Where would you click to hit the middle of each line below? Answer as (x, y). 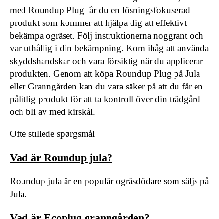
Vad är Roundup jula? (61, 157)
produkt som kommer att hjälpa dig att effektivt (98, 23)
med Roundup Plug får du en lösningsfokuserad (100, 10)
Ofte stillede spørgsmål (52, 134)
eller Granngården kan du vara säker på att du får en (106, 87)
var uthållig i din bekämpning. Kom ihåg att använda (109, 48)
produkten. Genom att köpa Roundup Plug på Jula (105, 74)
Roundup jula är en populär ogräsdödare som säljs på (109, 181)
